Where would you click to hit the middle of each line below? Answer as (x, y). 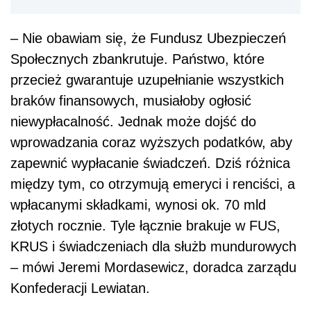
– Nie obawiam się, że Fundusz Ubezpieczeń (148, 38)
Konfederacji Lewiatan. (80, 288)
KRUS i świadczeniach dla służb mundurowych (153, 246)
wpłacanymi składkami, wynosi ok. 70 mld (138, 204)
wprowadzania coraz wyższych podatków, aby (151, 142)
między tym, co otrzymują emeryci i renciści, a (153, 184)
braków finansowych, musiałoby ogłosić (131, 100)
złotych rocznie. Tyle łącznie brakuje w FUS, (145, 225)
